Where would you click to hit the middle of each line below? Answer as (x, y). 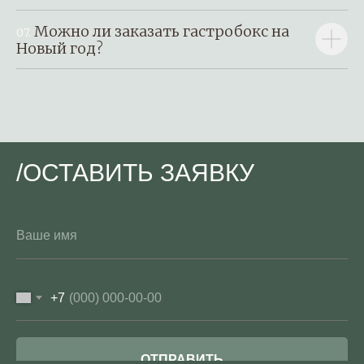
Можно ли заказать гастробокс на (162, 31)
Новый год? (60, 48)
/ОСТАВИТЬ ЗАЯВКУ (135, 172)
